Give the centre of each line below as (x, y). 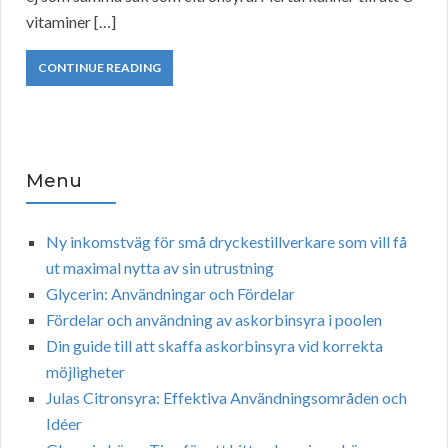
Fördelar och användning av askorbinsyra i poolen (214, 320)
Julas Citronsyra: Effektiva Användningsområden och (226, 398)
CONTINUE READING (99, 68)
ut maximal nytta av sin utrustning (160, 268)
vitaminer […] (71, 22)
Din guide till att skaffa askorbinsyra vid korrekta (214, 346)
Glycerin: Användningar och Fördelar (170, 294)
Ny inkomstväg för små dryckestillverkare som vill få (226, 242)
